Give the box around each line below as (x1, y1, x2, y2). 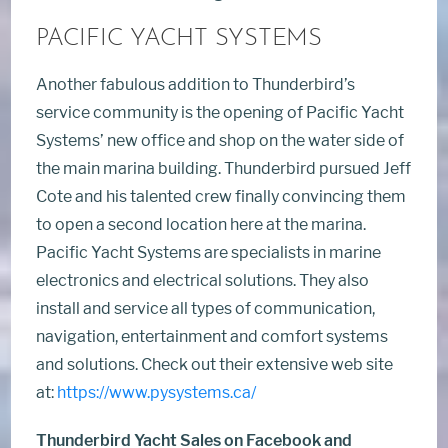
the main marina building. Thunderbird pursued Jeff (36, 159, 412, 178)
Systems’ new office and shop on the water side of (36, 131, 405, 150)
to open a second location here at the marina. (36, 215, 367, 234)
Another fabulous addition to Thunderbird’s (36, 75, 356, 94)
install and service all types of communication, (36, 299, 376, 318)
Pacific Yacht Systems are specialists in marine (36, 243, 382, 262)
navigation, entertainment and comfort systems (36, 327, 389, 346)
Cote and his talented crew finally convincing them (36, 187, 407, 206)
